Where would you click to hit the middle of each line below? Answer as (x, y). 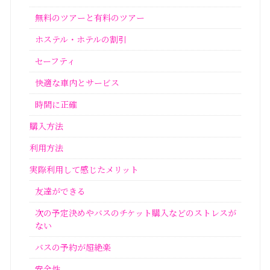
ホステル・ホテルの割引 (81, 39)
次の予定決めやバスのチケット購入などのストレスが (136, 213)
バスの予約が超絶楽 (73, 247)
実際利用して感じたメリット (84, 170)
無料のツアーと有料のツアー (90, 18)
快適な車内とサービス (77, 83)
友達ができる (61, 191)
